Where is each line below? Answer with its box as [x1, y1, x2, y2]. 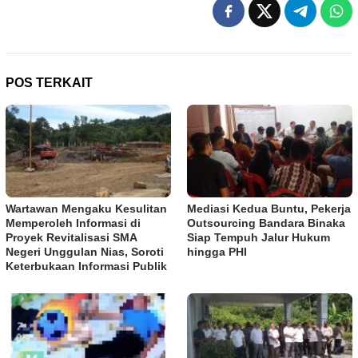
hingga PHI [187, 245, 247, 259]
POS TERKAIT [6, 76, 93, 90]
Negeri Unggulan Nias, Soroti [6, 245, 164, 259]
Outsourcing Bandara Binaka [187, 217, 345, 230]
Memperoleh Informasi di [6, 217, 141, 230]
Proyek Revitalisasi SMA [6, 231, 137, 245]
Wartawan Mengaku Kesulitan [6, 202, 167, 216]
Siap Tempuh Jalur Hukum [187, 231, 330, 245]
